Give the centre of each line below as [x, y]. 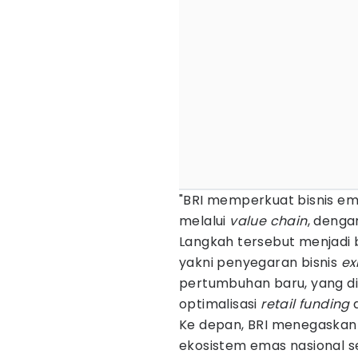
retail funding [307, 304]
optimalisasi [220, 304]
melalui [205, 221]
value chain [268, 221]
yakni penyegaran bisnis [260, 263]
